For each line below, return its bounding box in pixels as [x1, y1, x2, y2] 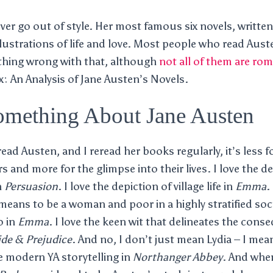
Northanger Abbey [133, 250, 222, 264]
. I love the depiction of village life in [58, 180, 235, 193]
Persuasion [4, 180, 58, 193]
